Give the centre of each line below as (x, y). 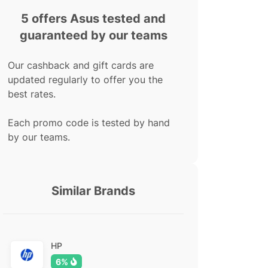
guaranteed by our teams (93, 35)
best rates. (32, 94)
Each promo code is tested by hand (89, 123)
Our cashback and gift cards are (81, 65)
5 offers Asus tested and (93, 19)
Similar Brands (93, 191)
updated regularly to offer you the (85, 80)
